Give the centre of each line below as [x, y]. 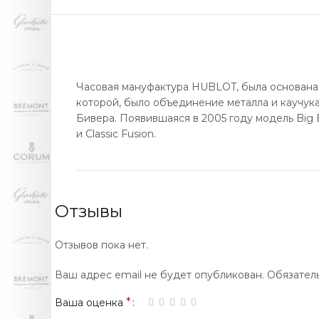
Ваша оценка [90, 302]
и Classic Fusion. [116, 134]
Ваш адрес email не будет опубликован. [159, 274]
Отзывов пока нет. [101, 245]
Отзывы [89, 211]
